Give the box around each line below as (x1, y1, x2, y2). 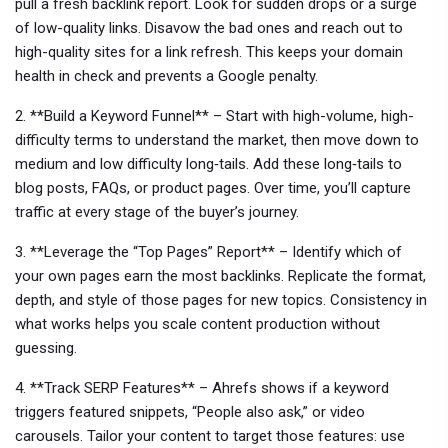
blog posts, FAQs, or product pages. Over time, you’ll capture (15, 179, 411, 197)
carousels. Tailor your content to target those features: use (15, 427, 405, 445)
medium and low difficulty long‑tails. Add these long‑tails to (15, 155, 402, 173)
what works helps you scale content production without (15, 315, 380, 333)
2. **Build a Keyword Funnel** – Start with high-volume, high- (15, 107, 414, 125)
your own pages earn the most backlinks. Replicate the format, (15, 267, 426, 285)
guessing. (15, 339, 77, 357)
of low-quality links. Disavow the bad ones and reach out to (15, 19, 403, 37)
